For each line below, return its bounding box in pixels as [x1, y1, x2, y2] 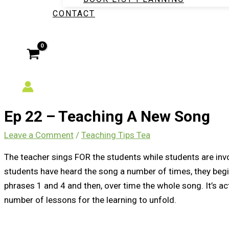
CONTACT [53, 9, 95, 18]
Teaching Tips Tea [81, 129, 150, 140]
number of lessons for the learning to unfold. [4, 194, 176, 205]
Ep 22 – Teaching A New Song [4, 107, 210, 125]
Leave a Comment [4, 129, 74, 140]
